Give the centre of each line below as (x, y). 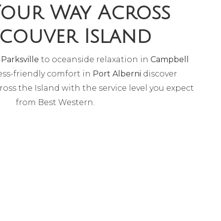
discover (159, 74)
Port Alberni (117, 74)
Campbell (169, 60)
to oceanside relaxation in (94, 60)
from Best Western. (55, 103)
